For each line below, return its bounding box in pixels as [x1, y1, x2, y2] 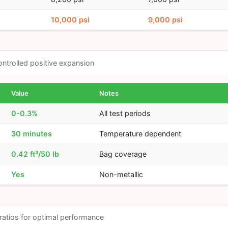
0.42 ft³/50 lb [11, 149, 59, 158]
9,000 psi [148, 15, 183, 24]
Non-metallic [99, 169, 143, 179]
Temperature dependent [99, 129, 181, 138]
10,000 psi [50, 15, 90, 24]
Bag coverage [99, 149, 147, 158]
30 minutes [11, 129, 52, 138]
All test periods [99, 108, 151, 118]
